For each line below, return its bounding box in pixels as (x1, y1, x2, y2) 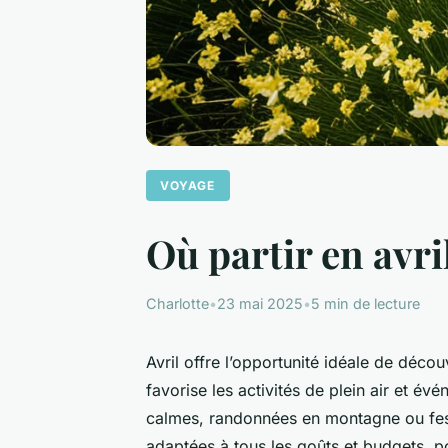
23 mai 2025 (217, 294, 303, 312)
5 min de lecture (311, 294, 420, 312)
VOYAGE (160, 177, 216, 193)
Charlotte (146, 294, 209, 312)
